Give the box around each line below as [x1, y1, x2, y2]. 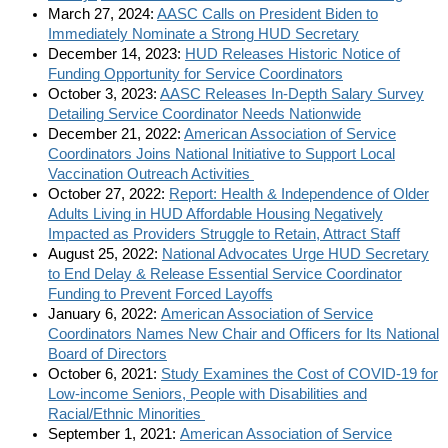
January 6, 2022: [48, 306, 161, 322]
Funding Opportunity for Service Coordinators [48, 66, 343, 82]
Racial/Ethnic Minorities [48, 406, 205, 422]
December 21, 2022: [48, 126, 184, 142]
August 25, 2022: [48, 246, 162, 262]
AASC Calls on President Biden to [157, 6, 378, 22]
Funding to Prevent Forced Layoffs [48, 286, 273, 302]
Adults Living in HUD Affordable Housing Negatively [48, 206, 383, 222]
